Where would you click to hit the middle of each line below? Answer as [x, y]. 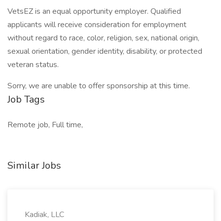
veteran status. [33, 65]
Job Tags [26, 99]
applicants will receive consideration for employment [97, 25]
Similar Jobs [34, 166]
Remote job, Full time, [45, 125]
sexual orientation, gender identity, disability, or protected [105, 51]
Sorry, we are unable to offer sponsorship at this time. [99, 86]
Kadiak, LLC [44, 215]
